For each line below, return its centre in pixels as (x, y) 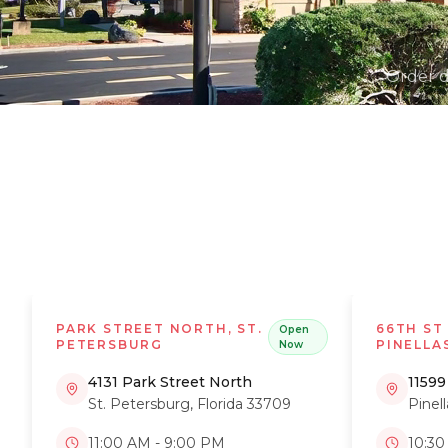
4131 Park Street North (170, 382)
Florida (220, 404)
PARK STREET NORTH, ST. (159, 328)
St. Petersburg (139, 404)
